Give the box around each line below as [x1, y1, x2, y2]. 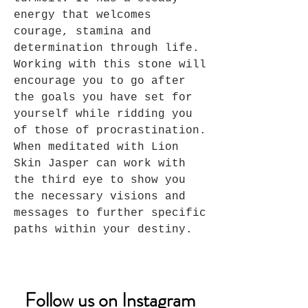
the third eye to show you [14, 174, 186, 187]
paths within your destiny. [14, 223, 192, 236]
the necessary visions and [14, 190, 186, 203]
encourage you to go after [14, 75, 186, 88]
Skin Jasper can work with [14, 157, 186, 170]
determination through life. [14, 42, 199, 55]
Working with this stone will [14, 58, 206, 71]
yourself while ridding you [14, 108, 192, 121]
